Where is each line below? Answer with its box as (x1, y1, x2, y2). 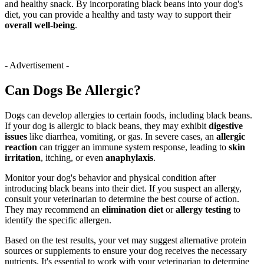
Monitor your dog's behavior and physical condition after (5, 173, 216, 183)
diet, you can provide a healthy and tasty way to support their (5, 9, 231, 20)
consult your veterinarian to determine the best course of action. (5, 194, 239, 204)
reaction (5, 142, 37, 153)
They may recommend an (5, 204, 102, 215)
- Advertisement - (5, 60, 69, 71)
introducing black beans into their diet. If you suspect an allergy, (5, 183, 242, 194)
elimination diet (102, 204, 163, 215)
